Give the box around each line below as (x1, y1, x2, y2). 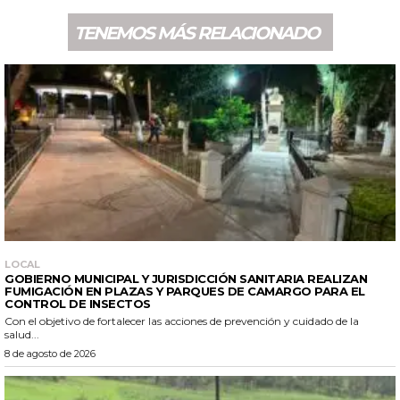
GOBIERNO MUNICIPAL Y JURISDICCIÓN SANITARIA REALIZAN (4, 271, 367, 286)
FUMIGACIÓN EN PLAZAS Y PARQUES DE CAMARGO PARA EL (4, 283, 365, 298)
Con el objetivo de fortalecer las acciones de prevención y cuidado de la (4, 313, 359, 328)
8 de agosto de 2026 (4, 346, 96, 360)
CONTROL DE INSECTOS (4, 296, 151, 311)
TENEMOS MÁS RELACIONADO (73, 22, 319, 45)
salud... (4, 327, 39, 341)
